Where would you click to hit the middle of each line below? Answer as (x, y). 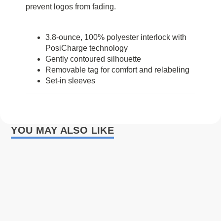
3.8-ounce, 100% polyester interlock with (116, 37)
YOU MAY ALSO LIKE (63, 130)
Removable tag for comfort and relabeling (118, 70)
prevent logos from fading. (71, 7)
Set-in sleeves (71, 81)
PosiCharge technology (87, 48)
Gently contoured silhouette (93, 59)
